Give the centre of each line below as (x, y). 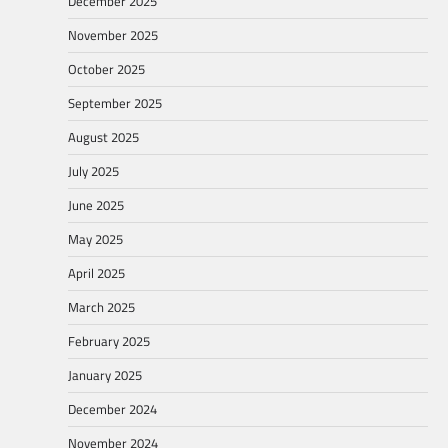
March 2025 (101, 307)
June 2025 (96, 205)
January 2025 (105, 375)
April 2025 (96, 273)
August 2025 (103, 137)
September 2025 (115, 103)
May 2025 (95, 239)
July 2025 (93, 171)
